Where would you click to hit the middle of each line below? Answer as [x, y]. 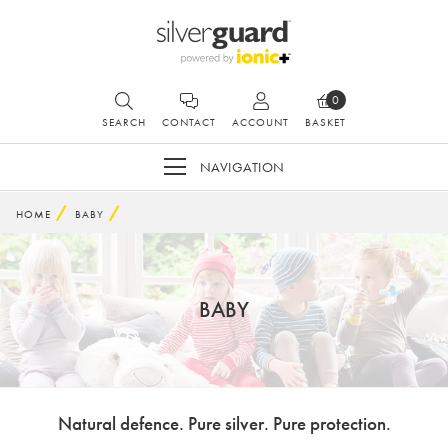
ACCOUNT [260, 122]
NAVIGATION [242, 166]
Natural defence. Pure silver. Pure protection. [224, 423]
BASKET [325, 122]
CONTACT [189, 122]
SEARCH [124, 122]
